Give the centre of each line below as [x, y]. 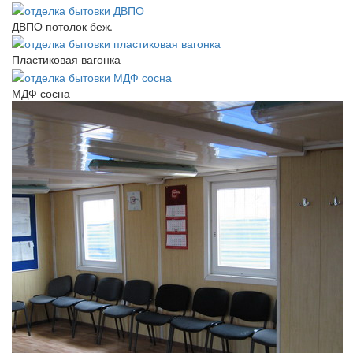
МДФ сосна [41, 93]
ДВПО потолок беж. [62, 26]
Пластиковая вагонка [66, 59]
